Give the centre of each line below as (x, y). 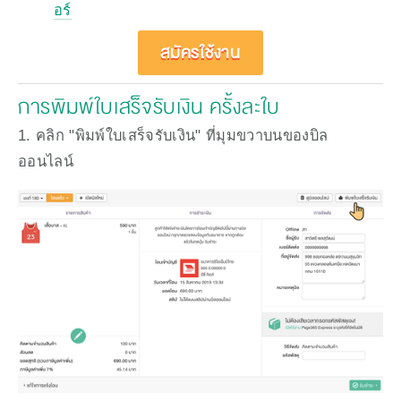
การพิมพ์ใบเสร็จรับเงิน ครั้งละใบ (149, 107)
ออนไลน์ (46, 161)
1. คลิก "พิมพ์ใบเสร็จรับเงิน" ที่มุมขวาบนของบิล (173, 135)
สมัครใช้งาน (200, 53)
